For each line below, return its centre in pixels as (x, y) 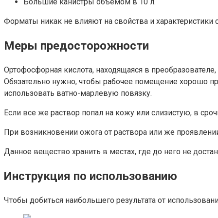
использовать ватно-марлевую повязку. (79, 93)
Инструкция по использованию (91, 176)
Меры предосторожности (76, 45)
